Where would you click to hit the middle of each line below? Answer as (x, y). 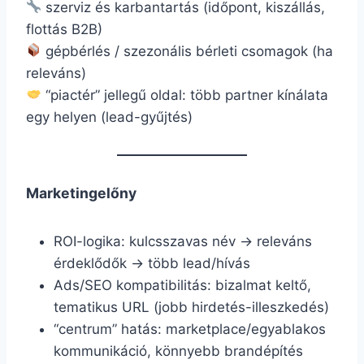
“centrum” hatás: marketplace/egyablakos (190, 329)
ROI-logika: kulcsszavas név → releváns (183, 241)
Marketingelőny (81, 193)
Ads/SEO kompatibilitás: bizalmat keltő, (182, 285)
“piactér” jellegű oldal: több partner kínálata (185, 95)
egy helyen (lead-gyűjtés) (109, 117)
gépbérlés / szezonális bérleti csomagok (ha (188, 51)
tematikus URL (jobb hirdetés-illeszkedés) (191, 307)
